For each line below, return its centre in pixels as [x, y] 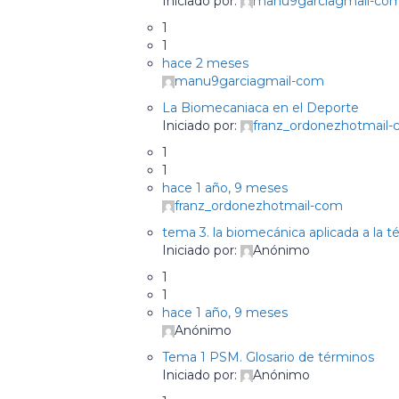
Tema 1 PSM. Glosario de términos [268, 357]
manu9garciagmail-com [249, 81]
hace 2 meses [205, 63]
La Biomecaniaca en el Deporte [261, 108]
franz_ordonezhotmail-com [259, 206]
